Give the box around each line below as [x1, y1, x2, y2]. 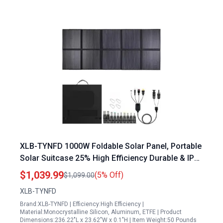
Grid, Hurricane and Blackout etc [20, 177, 137, 187]
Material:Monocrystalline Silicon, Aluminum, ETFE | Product [20, 209, 182, 216]
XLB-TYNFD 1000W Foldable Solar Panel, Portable [20, 141, 202, 151]
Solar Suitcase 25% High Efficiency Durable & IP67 [20, 153, 203, 163]
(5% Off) [95, 170, 123, 180]
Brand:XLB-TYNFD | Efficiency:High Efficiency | [20, 201, 144, 208]
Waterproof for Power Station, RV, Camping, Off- [20, 165, 198, 175]
